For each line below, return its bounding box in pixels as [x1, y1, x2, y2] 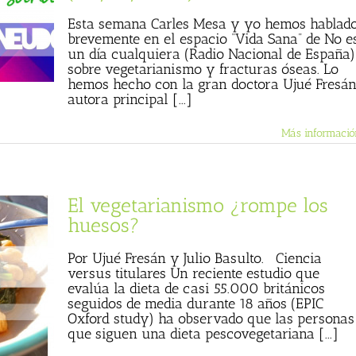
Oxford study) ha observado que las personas [68, 310, 354, 327]
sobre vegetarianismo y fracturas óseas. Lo [68, 60, 339, 78]
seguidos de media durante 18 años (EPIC [68, 295, 323, 312]
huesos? [68, 213, 140, 237]
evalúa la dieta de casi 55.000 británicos [68, 280, 325, 297]
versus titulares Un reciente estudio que [68, 265, 319, 282]
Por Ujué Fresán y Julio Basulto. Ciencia [68, 250, 322, 267]
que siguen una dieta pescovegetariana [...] [68, 325, 339, 342]
